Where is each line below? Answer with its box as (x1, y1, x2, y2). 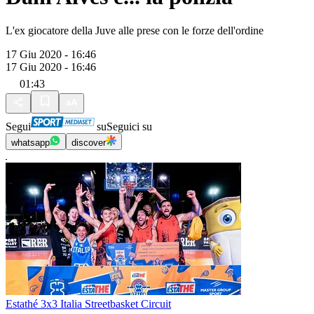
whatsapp (11, 137, 50, 149)
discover (71, 137, 106, 149)
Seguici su (107, 121, 152, 133)
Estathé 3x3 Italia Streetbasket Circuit (6, 298, 171, 310)
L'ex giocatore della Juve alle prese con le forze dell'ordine (6, 25, 264, 37)
